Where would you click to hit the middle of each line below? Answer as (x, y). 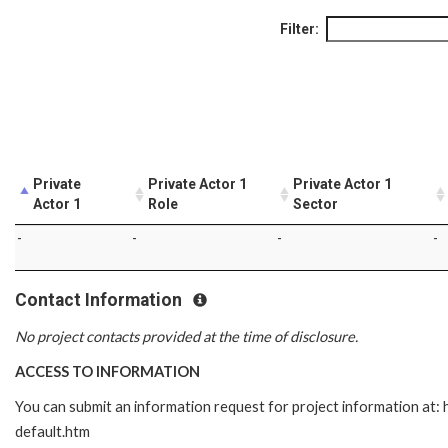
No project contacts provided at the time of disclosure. (186, 337)
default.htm (52, 432)
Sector (315, 203)
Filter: (299, 28)
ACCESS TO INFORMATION (107, 372)
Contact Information (100, 299)
